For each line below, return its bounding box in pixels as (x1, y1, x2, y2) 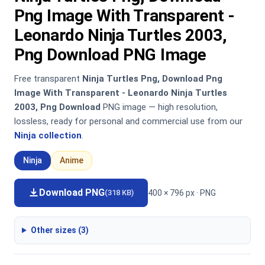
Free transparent (14, 73, 82, 84)
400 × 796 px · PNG (148, 188, 216, 198)
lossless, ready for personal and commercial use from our (14, 116, 243, 127)
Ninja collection (14, 130, 82, 141)
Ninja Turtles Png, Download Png (82, 73, 222, 84)
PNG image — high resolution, (101, 102, 218, 112)
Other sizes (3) (30, 225, 89, 235)
